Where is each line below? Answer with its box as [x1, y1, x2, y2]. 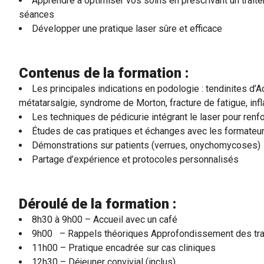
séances [19, 9, 54, 20]
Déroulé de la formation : [19, 196, 180, 212]
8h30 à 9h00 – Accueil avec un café [32, 214, 177, 225]
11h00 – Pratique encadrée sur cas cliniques [32, 242, 216, 253]
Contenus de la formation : [19, 65, 189, 81]
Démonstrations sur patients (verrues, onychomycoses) [32, 140, 260, 151]
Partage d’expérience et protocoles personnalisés [32, 154, 239, 165]
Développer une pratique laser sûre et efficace [32, 23, 222, 34]
